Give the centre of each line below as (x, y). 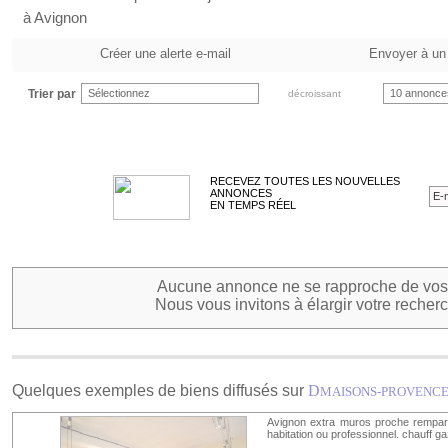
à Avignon (55, 17)
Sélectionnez (119, 93)
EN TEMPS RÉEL (253, 205)
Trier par (52, 94)
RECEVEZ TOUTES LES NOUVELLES (305, 181)
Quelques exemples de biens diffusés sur (160, 390)
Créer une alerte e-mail (165, 53)
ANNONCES (241, 193)
